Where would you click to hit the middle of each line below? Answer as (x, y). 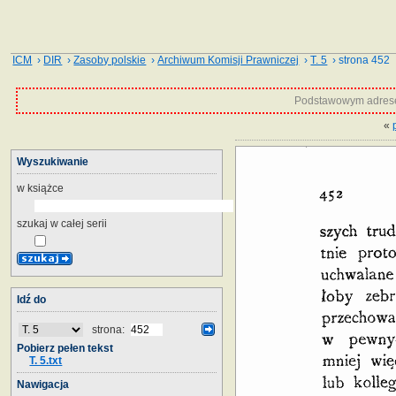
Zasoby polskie (110, 60)
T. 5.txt (46, 360)
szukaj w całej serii (62, 223)
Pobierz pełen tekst (65, 348)
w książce (40, 188)
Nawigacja (43, 384)
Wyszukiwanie (53, 161)
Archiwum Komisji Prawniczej (228, 60)
